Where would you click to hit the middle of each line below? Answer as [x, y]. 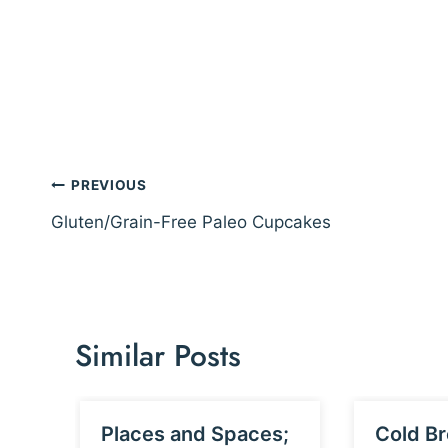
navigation [117, 217]
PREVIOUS [109, 184]
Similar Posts [158, 356]
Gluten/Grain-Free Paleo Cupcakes [191, 222]
